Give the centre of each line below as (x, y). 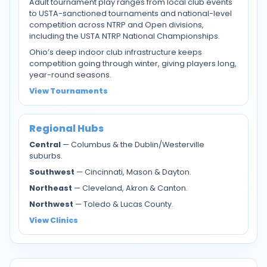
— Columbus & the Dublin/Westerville (133, 145)
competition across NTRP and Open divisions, (117, 25)
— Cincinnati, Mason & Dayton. (133, 172)
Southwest (52, 172)
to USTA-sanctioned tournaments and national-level (131, 13)
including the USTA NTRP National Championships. (125, 36)
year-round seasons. (70, 75)
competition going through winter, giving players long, (133, 63)
